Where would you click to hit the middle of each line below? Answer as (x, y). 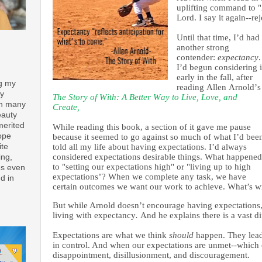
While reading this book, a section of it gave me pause (152, 127)
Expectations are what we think (111, 235)
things (188, 157)
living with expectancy (94, 215)
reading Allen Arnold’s (218, 87)
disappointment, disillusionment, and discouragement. (151, 255)
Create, (66, 107)
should (181, 235)
